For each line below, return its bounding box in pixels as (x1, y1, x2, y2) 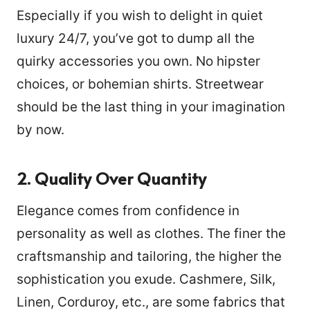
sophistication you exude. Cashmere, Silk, (17, 271, 275, 287)
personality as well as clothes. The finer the (17, 225, 286, 241)
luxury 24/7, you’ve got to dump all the (17, 30, 255, 46)
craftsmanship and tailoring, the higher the (17, 248, 282, 264)
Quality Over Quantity (35, 166, 206, 190)
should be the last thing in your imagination (17, 98, 285, 115)
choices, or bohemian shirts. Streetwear (17, 75, 264, 92)
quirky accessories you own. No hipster (17, 53, 260, 69)
